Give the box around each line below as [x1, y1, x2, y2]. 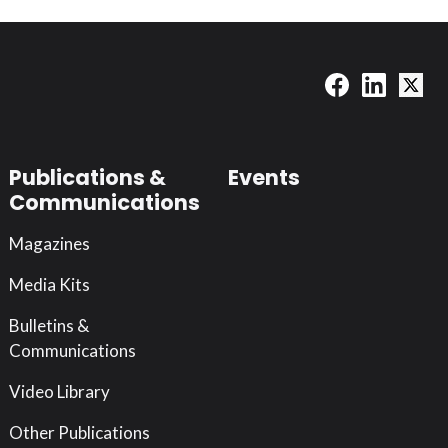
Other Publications [8, 421, 150, 443]
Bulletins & [8, 314, 89, 336]
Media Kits [8, 273, 90, 295]
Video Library [8, 380, 110, 402]
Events [228, 162, 301, 192]
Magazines [8, 232, 90, 254]
